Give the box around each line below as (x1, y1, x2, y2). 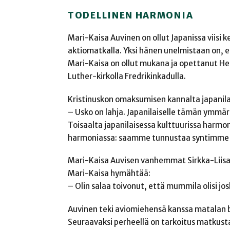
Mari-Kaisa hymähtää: (68, 168, 150, 179)
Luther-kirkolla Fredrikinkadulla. (68, 71, 186, 82)
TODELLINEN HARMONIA (68, 9, 194, 21)
